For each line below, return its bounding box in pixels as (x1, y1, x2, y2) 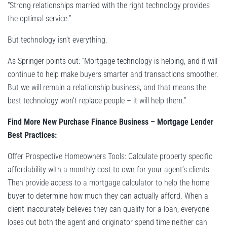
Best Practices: (8, 130, 57, 140)
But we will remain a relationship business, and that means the (8, 83, 206, 93)
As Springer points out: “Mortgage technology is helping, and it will (8, 56, 217, 66)
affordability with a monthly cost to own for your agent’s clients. (8, 165, 211, 175)
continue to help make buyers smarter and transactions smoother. (8, 69, 218, 80)
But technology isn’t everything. (8, 35, 107, 45)
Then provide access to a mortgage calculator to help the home (8, 178, 209, 188)
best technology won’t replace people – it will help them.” (8, 96, 186, 106)
